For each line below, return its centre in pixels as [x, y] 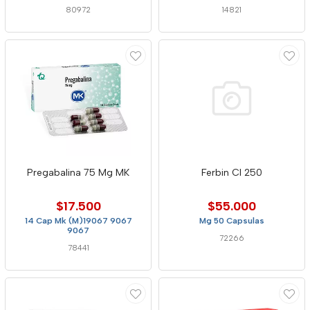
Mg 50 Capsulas [232, 221]
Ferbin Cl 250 [232, 173]
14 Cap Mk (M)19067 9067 [78, 221]
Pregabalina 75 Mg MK [78, 173]
